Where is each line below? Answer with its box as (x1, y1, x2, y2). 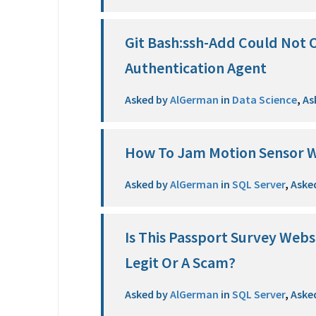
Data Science (230, 92, 298, 107)
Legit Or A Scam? (125, 253, 236, 272)
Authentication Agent (125, 58, 267, 78)
